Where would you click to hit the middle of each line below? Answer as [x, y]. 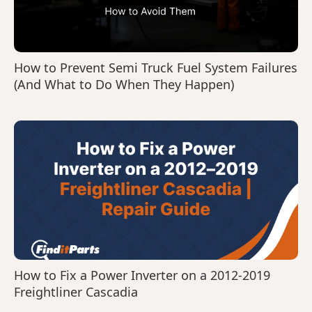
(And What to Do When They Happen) [124, 84]
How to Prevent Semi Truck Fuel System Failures [156, 68]
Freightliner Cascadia [76, 292]
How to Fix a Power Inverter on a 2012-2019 [142, 275]
